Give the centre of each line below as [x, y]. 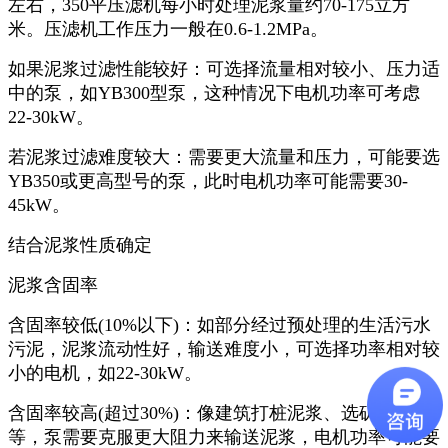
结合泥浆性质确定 [80, 244]
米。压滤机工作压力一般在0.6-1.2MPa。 [168, 28]
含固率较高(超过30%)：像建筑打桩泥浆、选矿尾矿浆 [219, 412]
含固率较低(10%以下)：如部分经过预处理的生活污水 [219, 324]
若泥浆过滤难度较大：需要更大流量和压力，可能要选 [224, 156]
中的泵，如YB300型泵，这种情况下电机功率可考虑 [214, 92]
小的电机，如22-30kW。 [105, 372]
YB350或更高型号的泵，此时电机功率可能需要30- [208, 180]
